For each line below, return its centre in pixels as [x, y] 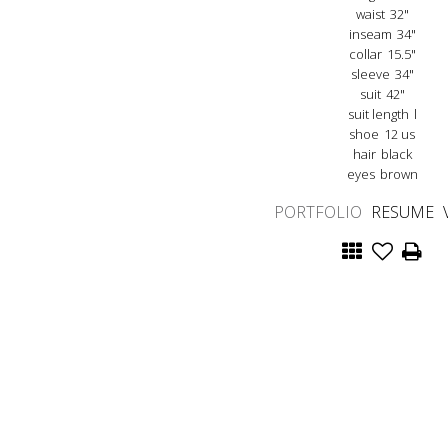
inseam [370, 33]
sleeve [370, 73]
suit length [378, 113]
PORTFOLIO [318, 211]
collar [365, 53]
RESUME [402, 211]
